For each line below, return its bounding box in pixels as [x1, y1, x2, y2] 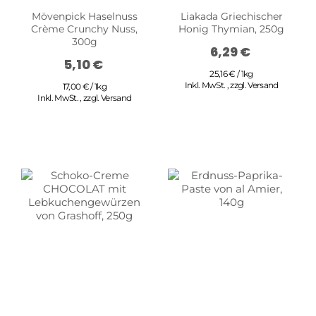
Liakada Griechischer [180, 10, 283, 23]
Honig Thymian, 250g [178, 23, 285, 36]
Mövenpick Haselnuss [31, 10, 138, 23]
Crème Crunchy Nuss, [31, 23, 138, 36]
